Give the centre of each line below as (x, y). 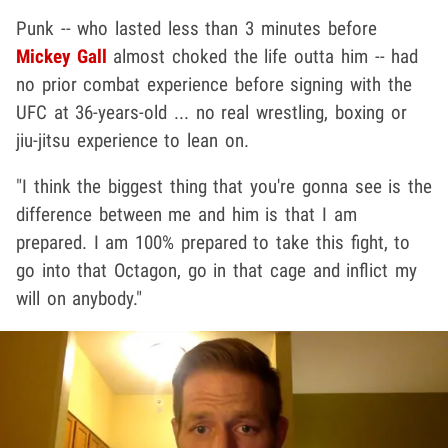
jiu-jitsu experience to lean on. (132, 140)
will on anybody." (79, 298)
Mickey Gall (61, 56)
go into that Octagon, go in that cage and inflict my (216, 270)
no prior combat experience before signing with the (214, 84)
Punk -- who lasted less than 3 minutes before (196, 28)
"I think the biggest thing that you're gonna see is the (224, 186)
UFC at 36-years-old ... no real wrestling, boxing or (211, 112)
